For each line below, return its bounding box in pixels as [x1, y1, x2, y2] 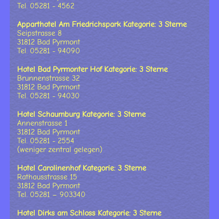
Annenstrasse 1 [17, 119, 67, 128]
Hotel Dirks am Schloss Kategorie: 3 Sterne [17, 209, 161, 218]
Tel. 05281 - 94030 [17, 91, 80, 101]
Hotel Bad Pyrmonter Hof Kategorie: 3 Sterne [17, 65, 168, 74]
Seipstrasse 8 [17, 29, 62, 38]
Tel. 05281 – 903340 [17, 190, 86, 199]
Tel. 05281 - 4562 [17, 1, 74, 11]
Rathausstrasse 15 [17, 173, 77, 182]
